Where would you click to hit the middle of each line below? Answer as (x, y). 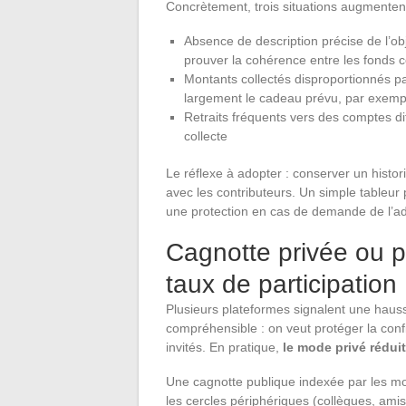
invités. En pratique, (224, 348)
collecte (206, 136)
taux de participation (281, 285)
